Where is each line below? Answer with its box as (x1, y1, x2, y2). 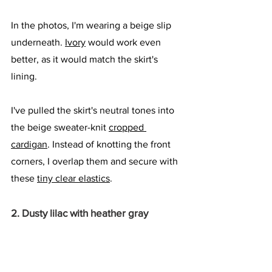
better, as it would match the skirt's (11, 54, 160, 65)
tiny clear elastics (37, 173, 110, 184)
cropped (109, 122, 146, 133)
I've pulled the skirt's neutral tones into (11, 105, 177, 116)
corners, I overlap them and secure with (11, 156, 180, 167)
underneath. (11, 37, 65, 48)
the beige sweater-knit (11, 122, 109, 133)
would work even (86, 37, 163, 48)
